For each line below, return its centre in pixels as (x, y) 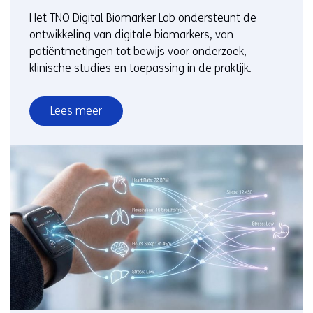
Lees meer (76, 111)
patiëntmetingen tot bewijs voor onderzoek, (138, 52)
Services (70, 144)
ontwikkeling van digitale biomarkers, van (131, 35)
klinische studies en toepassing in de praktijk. (140, 68)
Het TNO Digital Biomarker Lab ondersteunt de (143, 18)
